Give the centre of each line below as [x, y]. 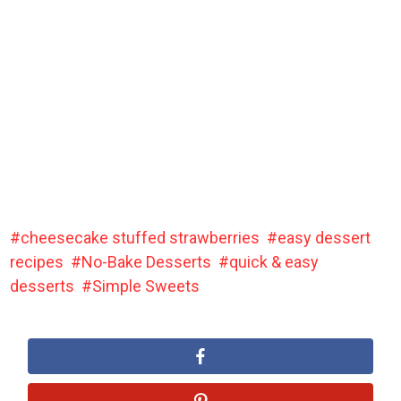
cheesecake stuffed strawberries [141, 237]
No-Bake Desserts [147, 261]
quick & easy [274, 261]
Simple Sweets [146, 286]
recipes [37, 261]
